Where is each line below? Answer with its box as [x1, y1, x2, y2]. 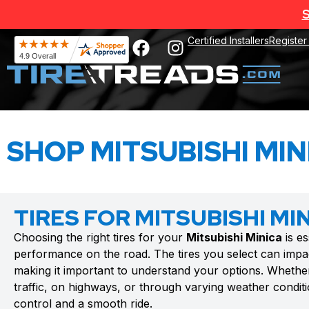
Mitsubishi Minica [186, 230, 282, 244]
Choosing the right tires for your [14, 230, 186, 244]
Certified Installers [188, 34, 269, 46]
